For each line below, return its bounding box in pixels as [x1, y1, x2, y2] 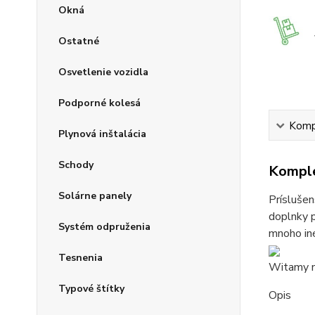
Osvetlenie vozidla [58, 65, 148, 79]
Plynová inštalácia [58, 127, 146, 141]
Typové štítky [58, 282, 124, 295]
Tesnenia [58, 251, 103, 264]
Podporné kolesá [58, 96, 141, 110]
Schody [58, 158, 94, 172]
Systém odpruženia [58, 220, 150, 233]
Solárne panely [58, 189, 131, 202]
